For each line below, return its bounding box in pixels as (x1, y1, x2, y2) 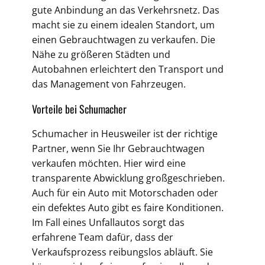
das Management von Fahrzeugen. (32, 77, 186, 91)
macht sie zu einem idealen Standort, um (32, 18, 215, 31)
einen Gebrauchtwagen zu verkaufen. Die (32, 33, 215, 46)
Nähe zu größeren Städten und (32, 48, 170, 61)
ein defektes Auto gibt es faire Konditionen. (32, 201, 224, 214)
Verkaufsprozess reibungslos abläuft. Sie (32, 245, 213, 258)
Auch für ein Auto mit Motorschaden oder (32, 186, 218, 199)
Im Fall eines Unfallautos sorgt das (32, 216, 185, 229)
